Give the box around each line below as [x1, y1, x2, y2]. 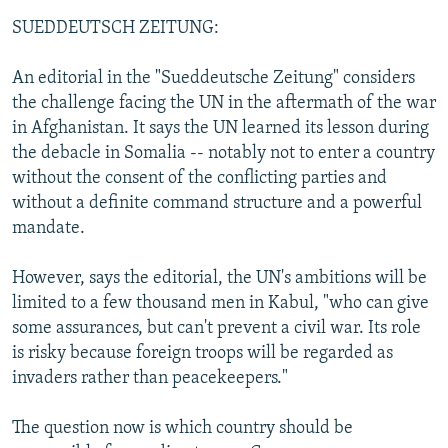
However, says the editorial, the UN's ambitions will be [12, 268, 427, 288]
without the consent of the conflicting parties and [12, 168, 387, 188]
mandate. [12, 218, 85, 238]
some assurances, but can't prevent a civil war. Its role [12, 318, 421, 338]
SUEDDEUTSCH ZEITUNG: [12, 18, 219, 38]
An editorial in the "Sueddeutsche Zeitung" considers [12, 68, 415, 88]
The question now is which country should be [12, 418, 353, 438]
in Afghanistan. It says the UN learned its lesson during [12, 118, 429, 138]
